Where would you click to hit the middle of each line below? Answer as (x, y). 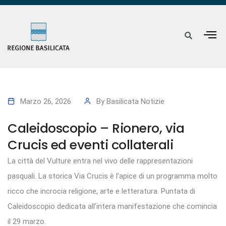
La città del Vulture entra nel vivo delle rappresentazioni (100, 161)
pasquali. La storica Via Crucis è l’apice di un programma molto (112, 176)
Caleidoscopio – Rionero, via (96, 128)
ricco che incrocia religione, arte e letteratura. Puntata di (101, 191)
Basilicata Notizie (135, 102)
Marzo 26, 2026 (46, 102)
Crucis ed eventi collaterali (90, 145)
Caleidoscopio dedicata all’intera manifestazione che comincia (112, 207)
